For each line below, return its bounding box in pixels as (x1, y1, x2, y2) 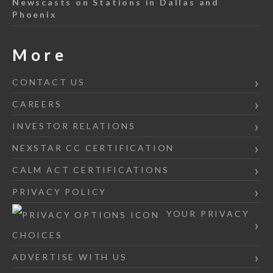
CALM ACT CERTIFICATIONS (12, 165, 169, 175)
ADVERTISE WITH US (12, 252, 127, 263)
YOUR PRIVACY (163, 208, 250, 219)
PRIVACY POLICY (12, 186, 107, 197)
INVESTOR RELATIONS (12, 121, 136, 132)
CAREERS (12, 99, 62, 110)
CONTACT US (12, 77, 85, 88)
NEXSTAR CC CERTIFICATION (12, 143, 175, 154)
